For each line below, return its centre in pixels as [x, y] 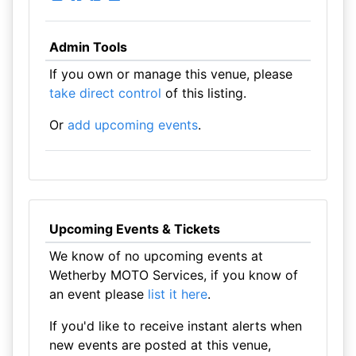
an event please [98, 294]
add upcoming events [132, 125]
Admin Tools [88, 47]
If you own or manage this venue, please [170, 74]
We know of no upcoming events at [156, 256]
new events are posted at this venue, [160, 345]
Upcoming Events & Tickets [134, 229]
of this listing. [203, 93]
